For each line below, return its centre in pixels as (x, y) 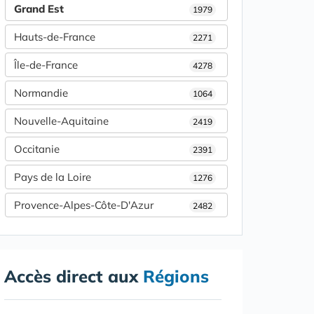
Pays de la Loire (53, 177)
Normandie (41, 93)
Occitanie (37, 149)
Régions (176, 277)
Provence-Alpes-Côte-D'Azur (84, 205)
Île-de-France (46, 65)
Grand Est (39, 9)
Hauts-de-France (55, 37)
